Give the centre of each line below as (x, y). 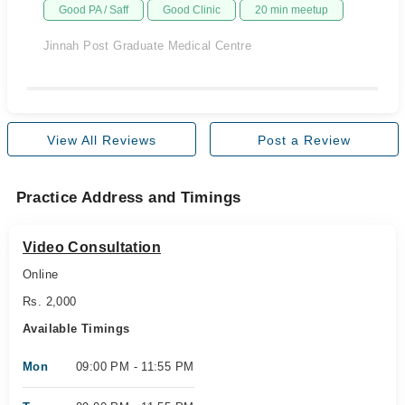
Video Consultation (92, 247)
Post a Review (304, 140)
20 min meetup (292, 10)
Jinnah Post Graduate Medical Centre (147, 46)
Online (41, 274)
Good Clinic (191, 10)
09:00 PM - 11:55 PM (135, 367)
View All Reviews (101, 140)
